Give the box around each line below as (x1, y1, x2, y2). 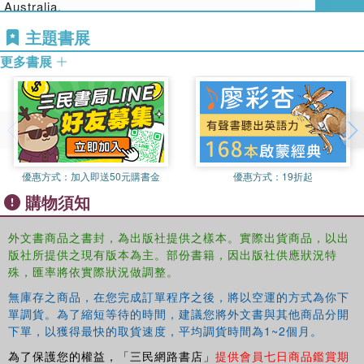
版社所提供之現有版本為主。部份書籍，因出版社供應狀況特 (8, 245, 337, 262)
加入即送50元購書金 (71, 168, 160, 183)
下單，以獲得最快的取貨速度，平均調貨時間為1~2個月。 (8, 322, 323, 339)
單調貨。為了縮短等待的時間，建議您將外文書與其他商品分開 (8, 305, 349, 322)
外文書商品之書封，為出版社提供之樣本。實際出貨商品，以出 (8, 228, 349, 245)
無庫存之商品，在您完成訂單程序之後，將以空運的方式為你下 (8, 288, 349, 305)
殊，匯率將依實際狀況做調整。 (8, 262, 179, 279)
